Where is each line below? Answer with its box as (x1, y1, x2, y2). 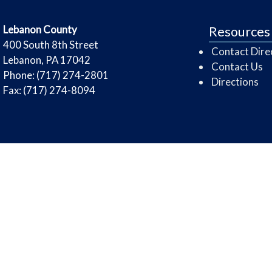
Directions (211, 75, 259, 88)
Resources (208, 23, 270, 39)
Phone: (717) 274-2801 (3, 68, 109, 81)
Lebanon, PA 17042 (3, 53, 90, 66)
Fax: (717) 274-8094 (3, 83, 95, 97)
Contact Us (211, 59, 263, 73)
